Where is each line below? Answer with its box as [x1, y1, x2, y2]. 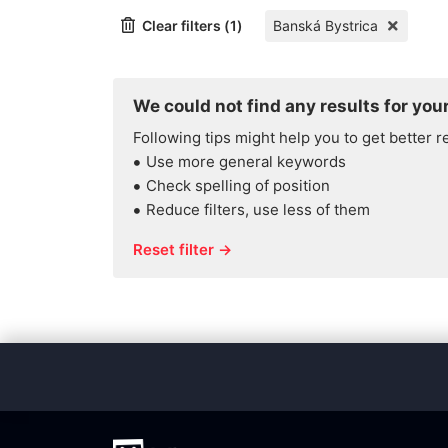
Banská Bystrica [273, 17, 378, 34]
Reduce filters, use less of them [146, 200, 370, 219]
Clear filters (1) [142, 17, 243, 34]
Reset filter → [133, 240, 232, 259]
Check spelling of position [146, 176, 330, 195]
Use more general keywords [146, 152, 346, 171]
